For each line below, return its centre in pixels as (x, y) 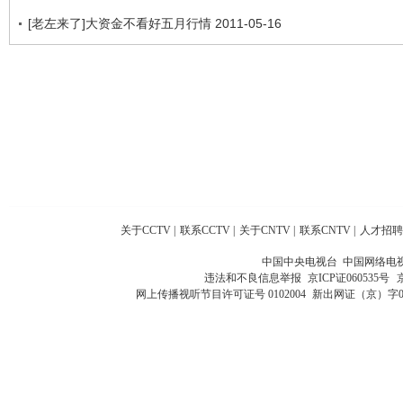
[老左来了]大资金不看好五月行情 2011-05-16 (155, 23)
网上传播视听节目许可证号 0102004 (220, 295)
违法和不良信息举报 (255, 278)
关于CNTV (265, 231)
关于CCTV (146, 231)
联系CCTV (205, 231)
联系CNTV (325, 231)
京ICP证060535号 (348, 278)
